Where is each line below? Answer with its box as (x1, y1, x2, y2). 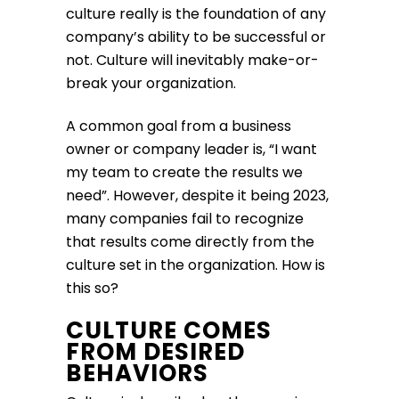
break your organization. (66, 73, 240, 94)
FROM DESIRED (66, 336, 245, 369)
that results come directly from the (66, 232, 314, 253)
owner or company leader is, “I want (66, 139, 317, 160)
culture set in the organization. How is (66, 255, 325, 276)
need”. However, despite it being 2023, (66, 185, 329, 207)
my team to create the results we (66, 162, 303, 183)
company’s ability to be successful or (66, 27, 326, 48)
